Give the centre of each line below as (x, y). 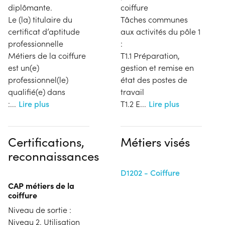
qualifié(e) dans (37, 91)
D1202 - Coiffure (150, 172)
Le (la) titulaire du (40, 19)
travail (132, 91)
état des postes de (154, 79)
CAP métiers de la (41, 185)
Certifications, (46, 141)
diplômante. (30, 7)
